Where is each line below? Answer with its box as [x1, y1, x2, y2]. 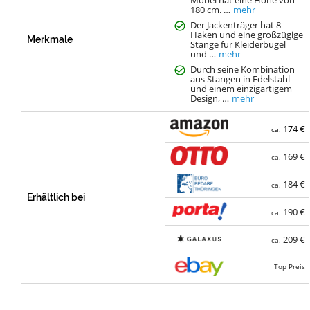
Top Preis [274, 262, 306, 272]
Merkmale [27, 33, 73, 45]
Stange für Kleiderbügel [190, 37, 286, 51]
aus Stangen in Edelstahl [190, 72, 291, 85]
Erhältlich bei [27, 191, 86, 203]
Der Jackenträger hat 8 [190, 18, 282, 31]
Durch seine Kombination [190, 62, 295, 75]
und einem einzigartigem [190, 82, 293, 95]
